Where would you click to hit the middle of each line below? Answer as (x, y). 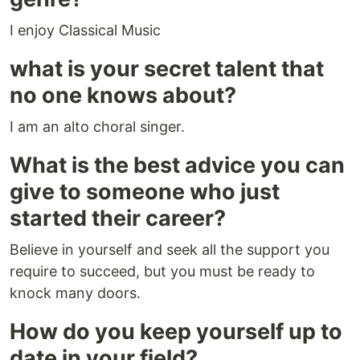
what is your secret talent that (167, 69)
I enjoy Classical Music (85, 31)
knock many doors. (75, 293)
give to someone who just (145, 192)
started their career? (118, 219)
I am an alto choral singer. (97, 127)
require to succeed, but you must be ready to (162, 272)
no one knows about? (123, 96)
